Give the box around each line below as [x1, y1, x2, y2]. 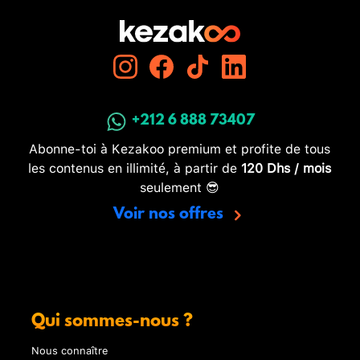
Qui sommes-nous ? [31, 312, 194, 333]
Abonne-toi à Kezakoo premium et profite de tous [29, 136, 331, 160]
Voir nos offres [112, 206, 227, 224]
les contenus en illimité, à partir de [28, 155, 242, 179]
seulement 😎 [140, 174, 220, 198]
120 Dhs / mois [241, 155, 332, 179]
